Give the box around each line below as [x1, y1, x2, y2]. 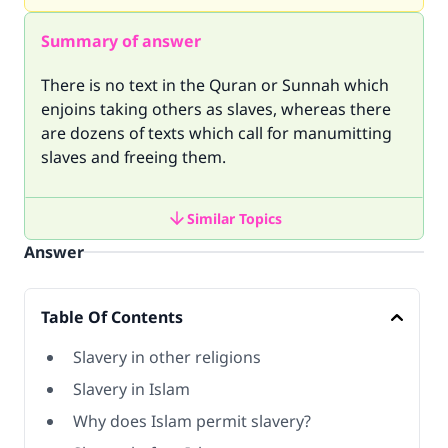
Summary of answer [41, 30, 201, 52]
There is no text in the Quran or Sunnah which [41, 74, 389, 96]
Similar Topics [186, 208, 282, 228]
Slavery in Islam [73, 378, 194, 400]
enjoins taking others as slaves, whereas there [41, 98, 391, 120]
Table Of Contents [41, 306, 183, 328]
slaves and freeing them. [41, 146, 226, 168]
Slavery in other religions [73, 346, 261, 368]
